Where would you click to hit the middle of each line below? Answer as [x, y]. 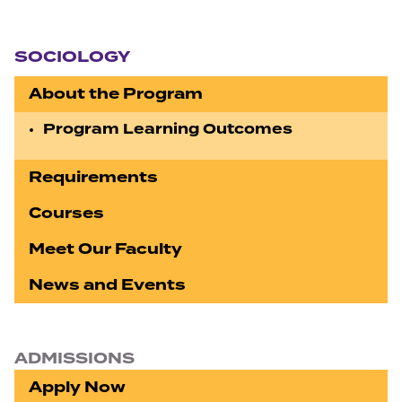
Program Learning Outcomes [168, 129]
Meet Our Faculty [105, 249]
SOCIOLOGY [72, 57]
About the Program [116, 94]
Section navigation [67, 31]
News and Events [107, 285]
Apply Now [77, 387]
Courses [66, 213]
